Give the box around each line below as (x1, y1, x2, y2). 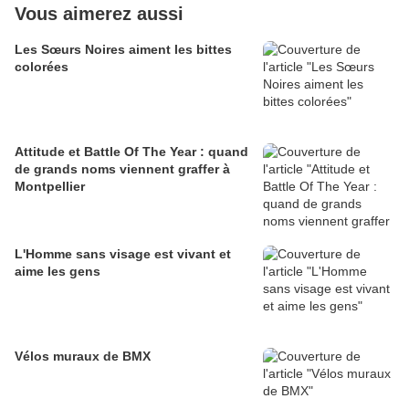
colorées (15, 59, 68, 75)
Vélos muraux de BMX (15, 349, 151, 364)
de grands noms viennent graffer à (15, 162, 230, 177)
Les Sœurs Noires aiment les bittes (15, 42, 232, 58)
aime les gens (15, 264, 100, 279)
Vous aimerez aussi (15, 4, 184, 25)
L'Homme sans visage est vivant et (15, 246, 231, 262)
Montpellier (15, 179, 85, 194)
